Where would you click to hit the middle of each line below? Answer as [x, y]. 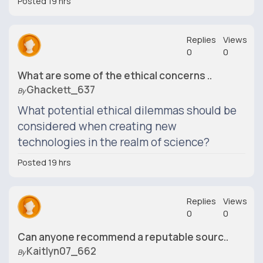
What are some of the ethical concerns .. [115, 75]
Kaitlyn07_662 [61, 251]
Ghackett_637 [61, 90]
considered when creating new [97, 126]
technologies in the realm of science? [114, 142]
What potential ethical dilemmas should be [127, 110]
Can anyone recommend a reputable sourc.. [123, 237]
